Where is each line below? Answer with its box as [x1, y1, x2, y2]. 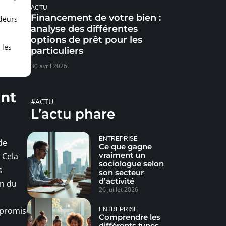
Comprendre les [98, 212, 160, 222]
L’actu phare [31, 105, 115, 122]
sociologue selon [98, 159, 164, 169]
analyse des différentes [31, 23, 138, 34]
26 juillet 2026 [98, 185, 138, 194]
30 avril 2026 [31, 61, 67, 70]
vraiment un [98, 150, 145, 160]
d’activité [98, 176, 134, 186]
